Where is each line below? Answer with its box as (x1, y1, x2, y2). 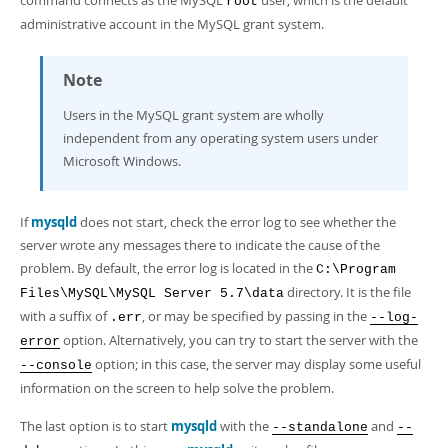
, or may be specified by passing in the (142, 307, 370, 325)
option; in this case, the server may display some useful (92, 355, 421, 373)
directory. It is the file (284, 283, 411, 301)
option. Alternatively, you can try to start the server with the (60, 331, 418, 349)
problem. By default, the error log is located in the (20, 259, 316, 277)
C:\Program (316, 262, 396, 277)
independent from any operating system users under (63, 129, 378, 147)
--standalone (272, 420, 368, 435)
